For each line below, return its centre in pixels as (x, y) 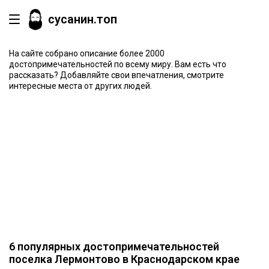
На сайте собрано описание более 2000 (87, 53)
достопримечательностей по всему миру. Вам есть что (118, 64)
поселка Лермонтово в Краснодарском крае (124, 259)
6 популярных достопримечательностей (114, 246)
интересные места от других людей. (80, 86)
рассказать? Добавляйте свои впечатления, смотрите (116, 75)
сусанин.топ (83, 19)
